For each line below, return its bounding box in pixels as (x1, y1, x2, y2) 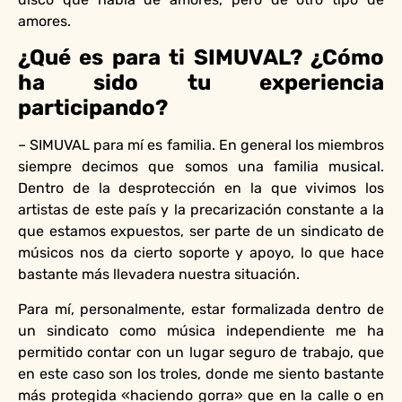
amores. (18, 13, 71, 31)
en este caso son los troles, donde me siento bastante (18, 364, 384, 382)
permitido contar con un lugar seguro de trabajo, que (18, 343, 384, 361)
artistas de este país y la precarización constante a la (18, 201, 384, 219)
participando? (18, 95, 168, 121)
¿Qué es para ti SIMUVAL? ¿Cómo (18, 45, 384, 71)
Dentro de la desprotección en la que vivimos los (18, 179, 384, 197)
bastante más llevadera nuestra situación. (18, 266, 303, 284)
